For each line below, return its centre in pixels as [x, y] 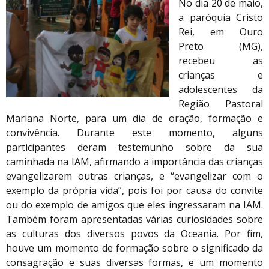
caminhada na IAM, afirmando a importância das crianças [134, 161]
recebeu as [221, 60]
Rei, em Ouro [221, 32]
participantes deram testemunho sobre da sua [134, 147]
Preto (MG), [221, 46]
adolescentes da [221, 89]
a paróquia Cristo [221, 17]
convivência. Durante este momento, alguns [134, 132]
